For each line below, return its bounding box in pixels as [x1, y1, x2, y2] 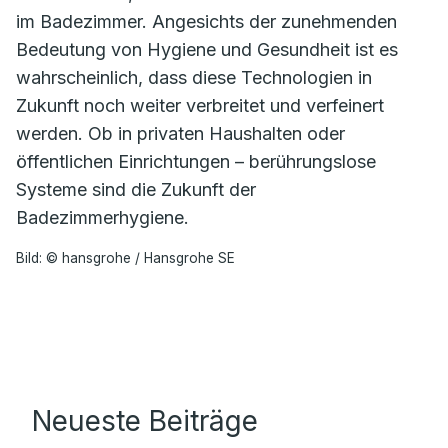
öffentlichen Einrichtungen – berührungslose [16, 151, 376, 172]
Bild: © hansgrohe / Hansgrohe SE [16, 250, 235, 267]
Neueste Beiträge [32, 404, 258, 438]
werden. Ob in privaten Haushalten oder [16, 123, 345, 144]
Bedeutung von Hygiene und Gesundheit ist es [16, 39, 398, 60]
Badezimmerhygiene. [16, 207, 189, 228]
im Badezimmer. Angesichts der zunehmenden [16, 11, 397, 32]
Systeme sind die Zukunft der [16, 179, 256, 200]
